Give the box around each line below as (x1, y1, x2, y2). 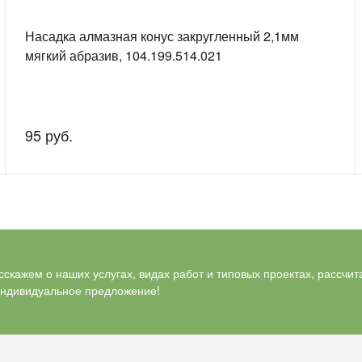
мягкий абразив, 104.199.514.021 (24, 45, 222, 65)
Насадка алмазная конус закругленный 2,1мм (24, 26, 299, 45)
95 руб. (24, 124, 73, 145)
